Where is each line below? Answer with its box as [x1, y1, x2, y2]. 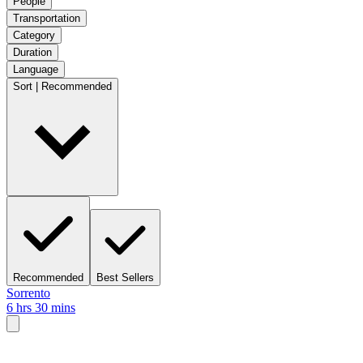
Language [13, 62, 58, 75]
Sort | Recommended [13, 79, 112, 92]
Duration [13, 45, 52, 58]
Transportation [13, 11, 80, 24]
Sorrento [6, 285, 50, 300]
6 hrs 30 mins [6, 300, 75, 314]
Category [13, 28, 55, 41]
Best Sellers [96, 271, 154, 284]
